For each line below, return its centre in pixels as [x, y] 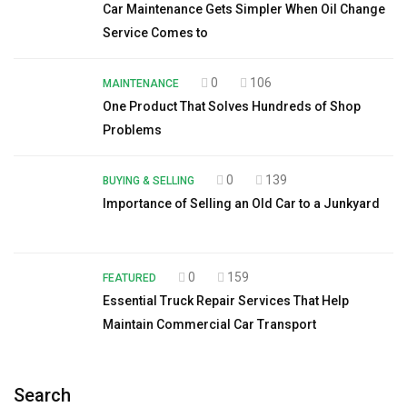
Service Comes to [155, 32]
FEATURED [129, 278]
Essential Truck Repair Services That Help [226, 300]
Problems [132, 129]
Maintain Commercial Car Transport [209, 324]
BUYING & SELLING [149, 180]
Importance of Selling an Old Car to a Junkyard [241, 203]
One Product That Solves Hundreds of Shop [232, 106]
